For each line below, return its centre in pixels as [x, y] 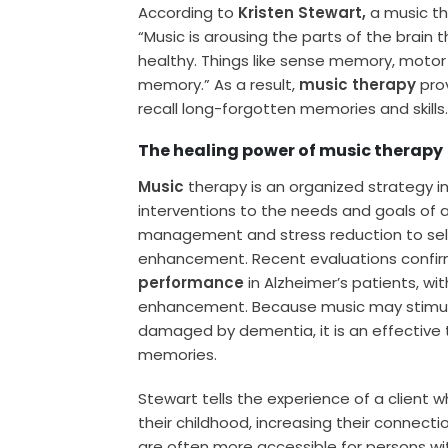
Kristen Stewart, [302, 13]
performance [193, 283]
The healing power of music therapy [291, 151]
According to [188, 13]
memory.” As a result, [219, 85]
